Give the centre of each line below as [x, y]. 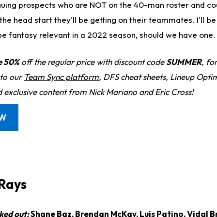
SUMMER [184, 62]
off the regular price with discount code [93, 62]
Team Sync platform [61, 77]
